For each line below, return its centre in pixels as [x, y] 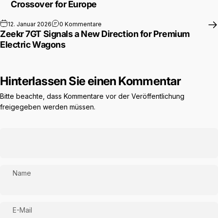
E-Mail [22, 210]
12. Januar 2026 [30, 24]
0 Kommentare [81, 24]
